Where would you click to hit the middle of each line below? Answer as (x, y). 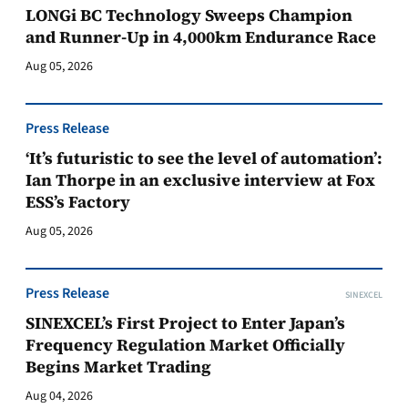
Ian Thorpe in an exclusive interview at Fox (200, 180)
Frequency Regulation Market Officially (185, 345)
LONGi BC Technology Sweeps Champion (189, 15)
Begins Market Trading (118, 367)
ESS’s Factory (80, 202)
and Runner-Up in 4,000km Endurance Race (201, 37)
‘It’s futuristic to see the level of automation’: (204, 158)
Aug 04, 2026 (59, 396)
